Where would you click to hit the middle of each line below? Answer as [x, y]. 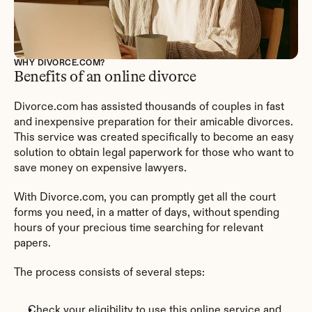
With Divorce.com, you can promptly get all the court [145, 198]
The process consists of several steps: [109, 273]
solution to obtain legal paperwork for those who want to [154, 154]
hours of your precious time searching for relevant [139, 229]
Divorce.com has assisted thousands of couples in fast [149, 108]
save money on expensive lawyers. [100, 169]
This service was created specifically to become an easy [154, 138]
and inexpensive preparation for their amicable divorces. [154, 123]
